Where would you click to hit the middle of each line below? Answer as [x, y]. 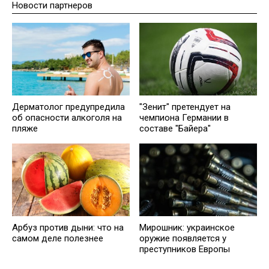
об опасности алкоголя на [67, 117]
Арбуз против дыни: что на [68, 227]
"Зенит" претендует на [185, 107]
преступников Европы [185, 249]
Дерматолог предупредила [68, 107]
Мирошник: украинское [187, 227]
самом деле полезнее [58, 238]
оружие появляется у [183, 238]
